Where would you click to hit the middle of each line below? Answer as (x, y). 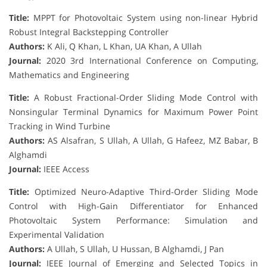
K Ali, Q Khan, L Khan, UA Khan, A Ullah (123, 46)
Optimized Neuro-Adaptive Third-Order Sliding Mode (144, 191)
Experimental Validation (57, 234)
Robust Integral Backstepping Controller (89, 32)
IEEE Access (65, 169)
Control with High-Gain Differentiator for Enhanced (133, 206)
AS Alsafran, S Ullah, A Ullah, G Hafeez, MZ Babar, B (151, 140)
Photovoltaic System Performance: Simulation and (133, 220)
